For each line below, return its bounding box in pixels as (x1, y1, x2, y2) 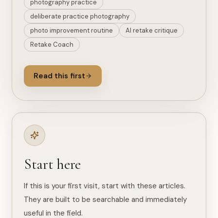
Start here (24, 155, 81, 173)
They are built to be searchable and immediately (24, 195, 187, 204)
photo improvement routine (30, 26, 113, 35)
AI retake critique (126, 26, 178, 35)
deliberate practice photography (30, 12, 129, 20)
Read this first (34, 71, 85, 81)
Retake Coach (30, 40, 73, 49)
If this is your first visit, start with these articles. (24, 181, 185, 191)
